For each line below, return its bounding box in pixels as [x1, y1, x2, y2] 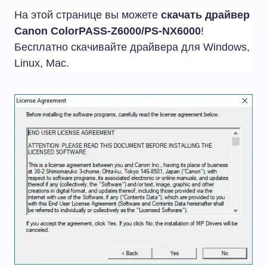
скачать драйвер [161, 9, 250, 21]
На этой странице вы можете [14, 9, 161, 21]
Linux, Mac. [14, 57, 69, 70]
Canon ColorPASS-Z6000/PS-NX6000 [14, 25, 201, 38]
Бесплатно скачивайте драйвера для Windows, [14, 41, 250, 54]
